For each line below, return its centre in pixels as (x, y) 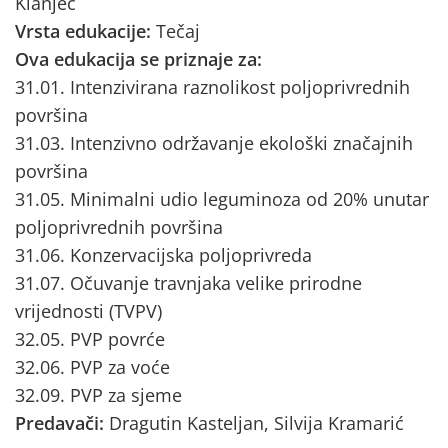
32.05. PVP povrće (90, 339)
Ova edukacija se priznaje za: (138, 59)
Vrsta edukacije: (85, 31)
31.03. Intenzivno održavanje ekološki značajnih (214, 143)
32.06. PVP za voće (92, 367)
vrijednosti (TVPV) (88, 311)
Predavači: (62, 423)
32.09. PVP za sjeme (98, 395)
